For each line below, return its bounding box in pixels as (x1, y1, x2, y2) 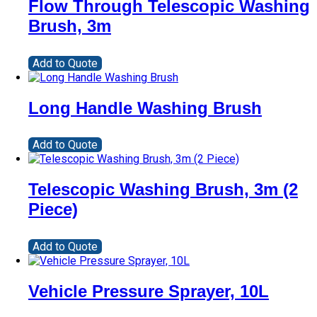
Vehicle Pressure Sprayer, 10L (28, 282, 269, 301)
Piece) (28, 200, 78, 219)
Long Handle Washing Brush (28, 98, 262, 117)
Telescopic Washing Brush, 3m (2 (28, 180, 298, 200)
